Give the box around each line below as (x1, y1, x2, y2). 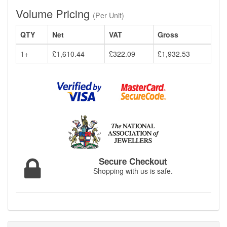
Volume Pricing (16, 5, 93, 21)
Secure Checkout (99, 155, 168, 168)
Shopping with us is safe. (93, 166, 173, 176)
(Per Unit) (93, 10, 124, 20)
